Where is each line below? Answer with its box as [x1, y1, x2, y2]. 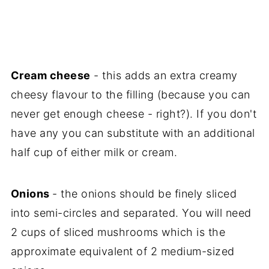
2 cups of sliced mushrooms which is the [10, 225, 226, 238]
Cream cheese [10, 68, 91, 82]
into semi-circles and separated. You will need [10, 206, 252, 219]
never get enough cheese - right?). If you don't [10, 107, 257, 120]
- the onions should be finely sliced [52, 187, 237, 200]
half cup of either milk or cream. [10, 145, 178, 159]
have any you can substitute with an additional [10, 126, 255, 139]
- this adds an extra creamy [90, 68, 238, 82]
